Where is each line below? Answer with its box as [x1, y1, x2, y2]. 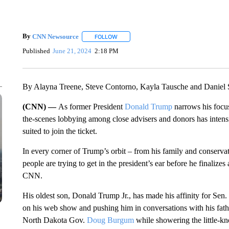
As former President [58, 102, 125, 111]
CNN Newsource [32, 32, 79, 40]
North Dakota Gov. [22, 216, 87, 224]
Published [22, 47, 50, 55]
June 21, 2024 [53, 47, 92, 55]
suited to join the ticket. [22, 127, 97, 135]
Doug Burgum [86, 216, 134, 224]
